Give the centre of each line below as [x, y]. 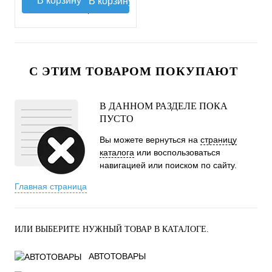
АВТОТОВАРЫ [117, 256]
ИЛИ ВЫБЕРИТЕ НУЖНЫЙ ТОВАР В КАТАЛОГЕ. [112, 229]
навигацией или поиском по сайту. [168, 165]
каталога [117, 152]
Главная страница [51, 186]
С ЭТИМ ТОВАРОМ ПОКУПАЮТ [134, 71]
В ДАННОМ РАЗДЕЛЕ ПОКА [164, 106]
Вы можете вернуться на [150, 140]
